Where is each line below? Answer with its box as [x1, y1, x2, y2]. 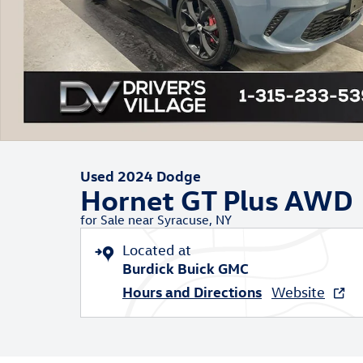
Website [271, 284, 325, 301]
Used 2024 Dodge [80, 166, 201, 185]
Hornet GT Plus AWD [80, 181, 353, 217]
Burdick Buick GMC [122, 258, 249, 277]
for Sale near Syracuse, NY [80, 211, 232, 228]
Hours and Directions [122, 282, 262, 301]
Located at [122, 241, 191, 258]
